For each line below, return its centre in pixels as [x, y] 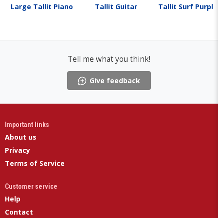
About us [21, 137]
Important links [27, 125]
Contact [19, 212]
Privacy [18, 150]
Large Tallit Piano [42, 7]
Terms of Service [35, 163]
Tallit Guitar [116, 7]
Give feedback [115, 81]
